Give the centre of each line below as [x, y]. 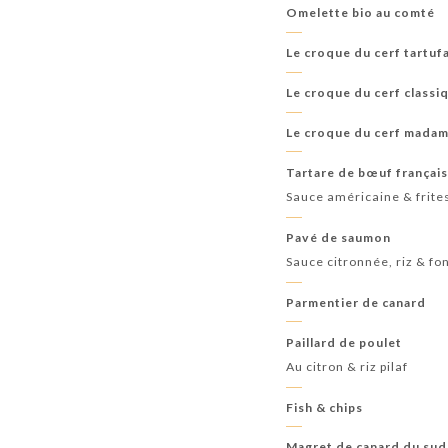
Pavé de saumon [339, 237]
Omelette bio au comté [361, 13]
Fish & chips [325, 407]
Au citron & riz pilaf [347, 366]
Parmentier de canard [356, 302]
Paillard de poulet [344, 342]
